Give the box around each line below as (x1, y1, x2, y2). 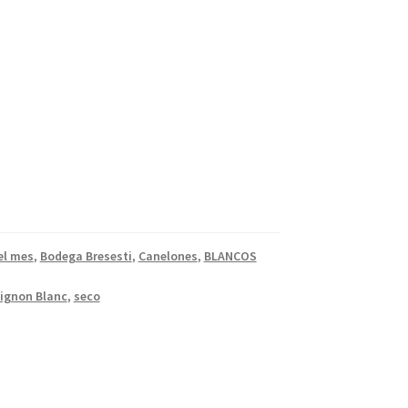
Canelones (138, 248, 198, 265)
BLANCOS (203, 248, 257, 265)
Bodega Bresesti (39, 248, 132, 265)
